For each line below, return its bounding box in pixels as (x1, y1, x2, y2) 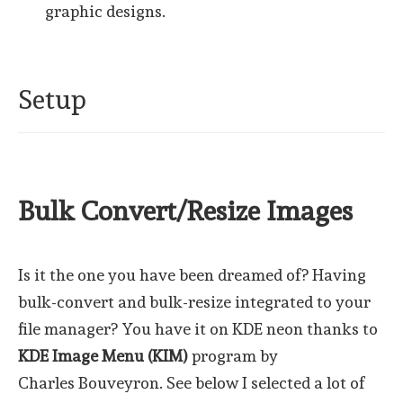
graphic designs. (45, 2, 166, 22)
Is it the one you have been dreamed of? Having (18, 265, 366, 285)
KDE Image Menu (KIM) (18, 346, 188, 366)
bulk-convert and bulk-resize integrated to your (18, 292, 371, 312)
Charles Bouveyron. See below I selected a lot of (18, 373, 365, 393)
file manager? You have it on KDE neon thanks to (18, 319, 378, 339)
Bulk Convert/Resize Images (18, 195, 353, 228)
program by (188, 346, 278, 366)
